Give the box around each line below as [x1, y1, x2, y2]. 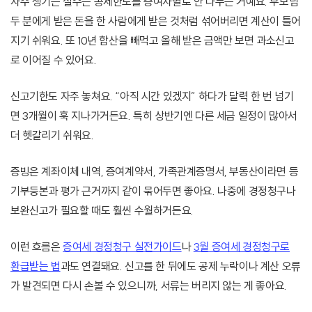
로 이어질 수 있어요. [10, 53, 97, 68]
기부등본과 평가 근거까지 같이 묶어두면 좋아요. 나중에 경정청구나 [10, 184, 296, 198]
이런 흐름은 [10, 240, 63, 254]
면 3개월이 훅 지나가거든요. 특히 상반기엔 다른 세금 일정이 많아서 [10, 109, 297, 123]
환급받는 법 [10, 259, 61, 274]
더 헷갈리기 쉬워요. [10, 128, 94, 143]
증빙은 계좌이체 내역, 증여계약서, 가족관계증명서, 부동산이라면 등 [10, 164, 299, 179]
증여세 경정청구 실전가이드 [63, 240, 182, 254]
